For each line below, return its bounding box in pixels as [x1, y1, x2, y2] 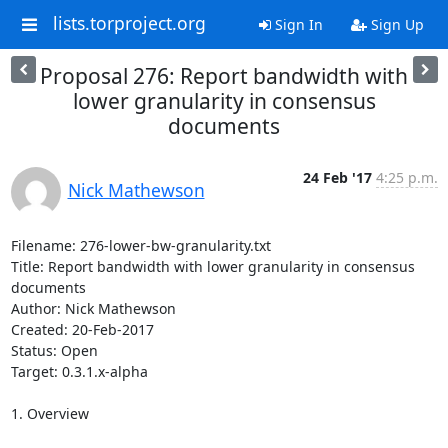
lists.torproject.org [52, 11, 206, 36]
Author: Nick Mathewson [10, 299, 176, 318]
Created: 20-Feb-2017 [10, 320, 154, 339]
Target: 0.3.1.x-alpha [10, 362, 148, 381]
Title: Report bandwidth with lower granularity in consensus [10, 257, 415, 276]
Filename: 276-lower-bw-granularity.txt [10, 236, 271, 255]
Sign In [270, 15, 323, 34]
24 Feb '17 [302, 168, 372, 187]
